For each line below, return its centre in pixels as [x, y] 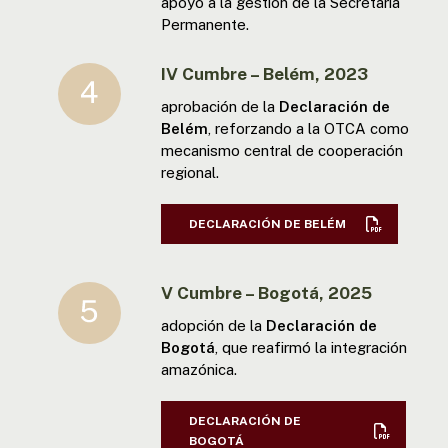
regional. [189, 172]
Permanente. [204, 24]
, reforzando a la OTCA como [308, 128]
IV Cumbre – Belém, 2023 [264, 74]
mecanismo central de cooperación [281, 150]
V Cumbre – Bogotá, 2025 [266, 292]
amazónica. [198, 369]
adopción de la [213, 325]
